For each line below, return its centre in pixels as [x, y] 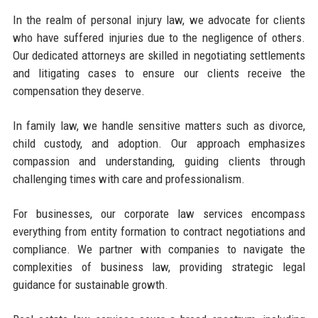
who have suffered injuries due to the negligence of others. [159, 37]
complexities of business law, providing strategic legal [159, 267]
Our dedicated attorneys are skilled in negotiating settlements [159, 55]
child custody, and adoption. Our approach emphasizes [159, 143]
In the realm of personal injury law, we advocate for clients [159, 20]
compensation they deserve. [78, 91]
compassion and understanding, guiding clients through [159, 161]
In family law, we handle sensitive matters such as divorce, [159, 125]
